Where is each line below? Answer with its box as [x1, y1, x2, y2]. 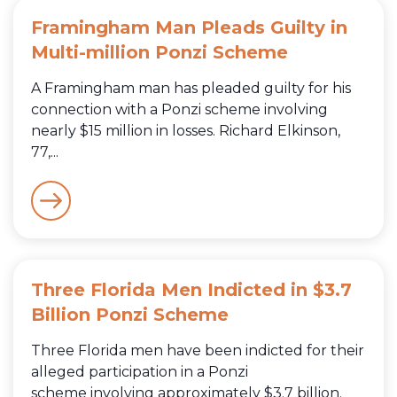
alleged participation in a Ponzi [31, 362, 248, 380]
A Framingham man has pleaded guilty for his [31, 79, 351, 97]
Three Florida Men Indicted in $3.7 [31, 278, 352, 300]
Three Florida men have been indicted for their [31, 341, 364, 359]
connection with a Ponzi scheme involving [31, 100, 328, 118]
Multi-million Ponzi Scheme [31, 41, 288, 63]
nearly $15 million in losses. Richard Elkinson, [31, 121, 340, 139]
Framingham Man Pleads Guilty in [31, 16, 347, 38]
